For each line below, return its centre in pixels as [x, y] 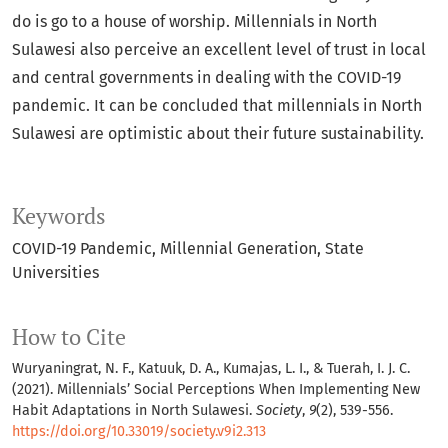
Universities [55, 273]
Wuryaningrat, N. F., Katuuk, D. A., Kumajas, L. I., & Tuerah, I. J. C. [211, 369]
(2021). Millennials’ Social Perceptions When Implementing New [216, 390]
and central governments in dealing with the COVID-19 [206, 78]
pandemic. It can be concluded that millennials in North [217, 106]
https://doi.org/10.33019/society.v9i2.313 [139, 432]
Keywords [59, 216]
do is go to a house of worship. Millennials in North [194, 22]
